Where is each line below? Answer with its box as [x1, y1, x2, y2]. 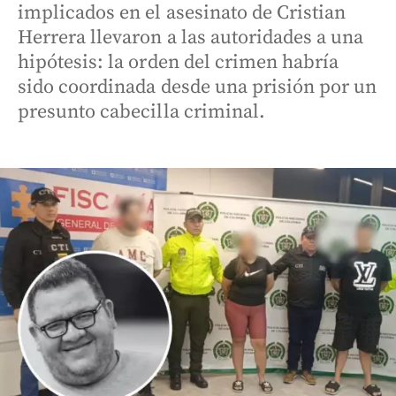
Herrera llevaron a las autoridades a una [18, 26, 364, 49]
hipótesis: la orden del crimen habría [18, 50, 339, 74]
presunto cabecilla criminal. [18, 100, 265, 124]
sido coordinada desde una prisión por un [18, 75, 377, 99]
